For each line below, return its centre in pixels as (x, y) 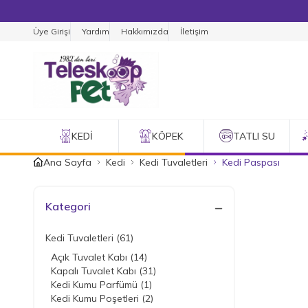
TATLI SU (254, 136)
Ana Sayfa (67, 162)
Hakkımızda (145, 31)
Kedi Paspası (251, 162)
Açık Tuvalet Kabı (90, 257)
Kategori (68, 206)
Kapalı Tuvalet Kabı (95, 271)
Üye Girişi (52, 31)
